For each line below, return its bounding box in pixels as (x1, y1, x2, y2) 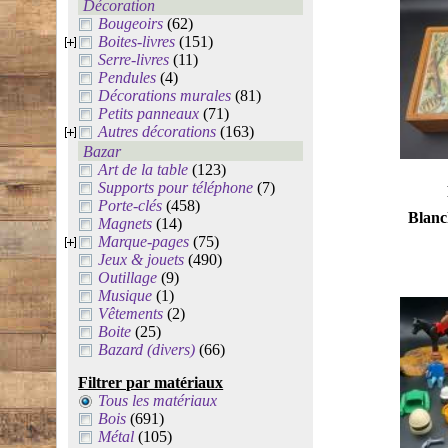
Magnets (98, 215, 153, 232)
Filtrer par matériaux (78, 374, 224, 391)
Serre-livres (98, 51, 170, 68)
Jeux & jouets (98, 251, 185, 268)
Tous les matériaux (98, 392, 218, 409)
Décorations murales (98, 87, 232, 104)
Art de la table (98, 161, 189, 178)
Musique (98, 287, 153, 304)
